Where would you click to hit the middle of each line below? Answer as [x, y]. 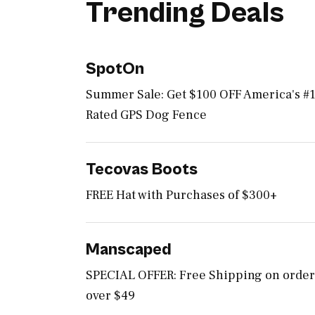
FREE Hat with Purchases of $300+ [181, 195]
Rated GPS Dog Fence [146, 115]
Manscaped [129, 250]
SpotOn [115, 69]
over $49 [110, 296]
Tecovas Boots [142, 170]
